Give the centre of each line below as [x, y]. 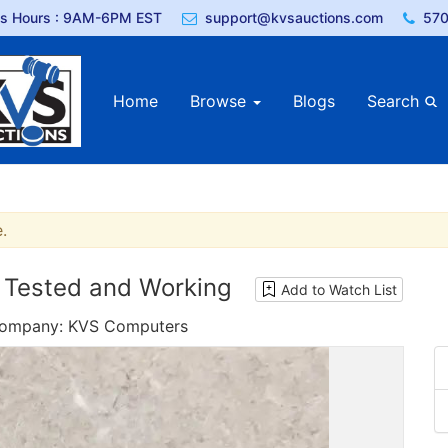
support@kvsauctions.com [294, 17]
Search [395, 101]
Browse [220, 101]
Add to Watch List [339, 290]
